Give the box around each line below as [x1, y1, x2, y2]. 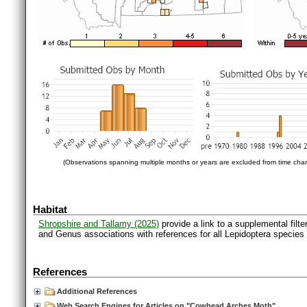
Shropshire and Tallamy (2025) [38, 219, 159, 229]
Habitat [33, 204, 67, 215]
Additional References [57, 287, 137, 295]
